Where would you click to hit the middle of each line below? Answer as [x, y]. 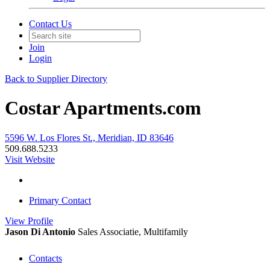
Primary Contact [60, 200]
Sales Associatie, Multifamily [133, 231]
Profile [40, 221]
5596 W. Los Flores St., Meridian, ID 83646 [89, 137]
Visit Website [30, 159]
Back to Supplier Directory [56, 79]
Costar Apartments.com [103, 108]
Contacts [46, 258]
